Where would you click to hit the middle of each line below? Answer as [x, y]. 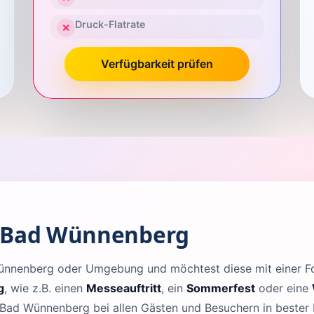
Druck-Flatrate [110, 25]
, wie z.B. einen [45, 288]
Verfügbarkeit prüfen [157, 63]
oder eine [284, 288]
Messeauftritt [124, 288]
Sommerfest [221, 288]
